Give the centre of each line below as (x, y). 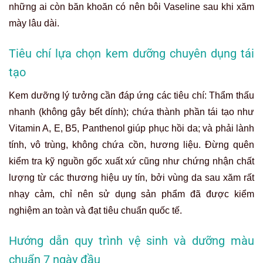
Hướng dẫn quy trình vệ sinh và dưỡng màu (131, 240)
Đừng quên (230, 144)
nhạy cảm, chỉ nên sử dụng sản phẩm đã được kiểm (131, 194)
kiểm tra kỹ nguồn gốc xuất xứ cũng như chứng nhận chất (131, 161)
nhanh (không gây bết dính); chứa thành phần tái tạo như (131, 112)
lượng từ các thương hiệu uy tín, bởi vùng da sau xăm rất (131, 177)
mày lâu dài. (34, 23)
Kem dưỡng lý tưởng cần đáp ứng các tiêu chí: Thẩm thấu (131, 95)
